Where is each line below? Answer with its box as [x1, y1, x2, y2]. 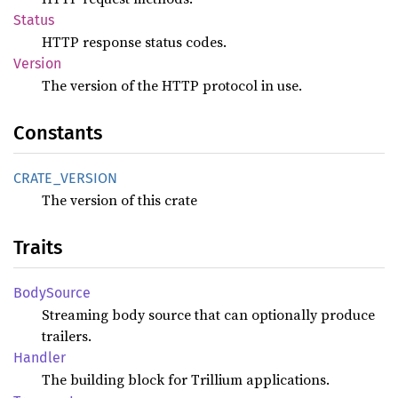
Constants [13, 121, 102, 145]
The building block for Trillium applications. [42, 370, 330, 389]
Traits [13, 235, 62, 259]
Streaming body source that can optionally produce [42, 305, 375, 324]
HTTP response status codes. [42, 32, 227, 52]
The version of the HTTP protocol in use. [42, 76, 302, 95]
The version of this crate [42, 190, 197, 210]
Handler [13, 349, 66, 366]
